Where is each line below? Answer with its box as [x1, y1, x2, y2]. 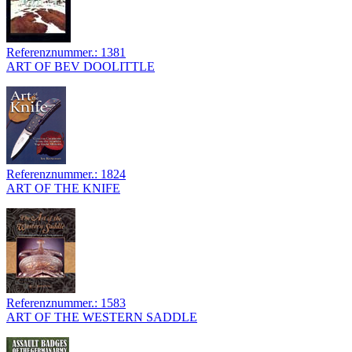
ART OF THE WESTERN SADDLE [6, 310, 197, 324]
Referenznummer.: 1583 [6, 296, 126, 310]
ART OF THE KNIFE [6, 181, 120, 196]
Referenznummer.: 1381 [6, 46, 126, 60]
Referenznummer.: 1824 [6, 167, 126, 181]
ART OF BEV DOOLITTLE [6, 60, 155, 74]
